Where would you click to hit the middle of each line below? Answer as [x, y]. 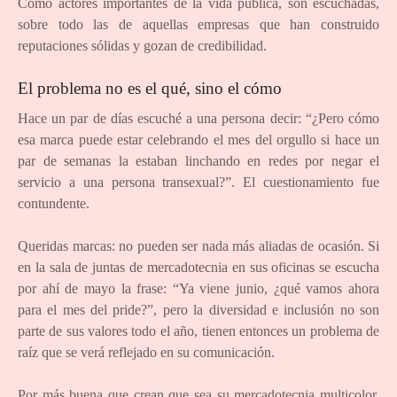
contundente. [54, 203]
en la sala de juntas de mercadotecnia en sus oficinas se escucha [198, 267]
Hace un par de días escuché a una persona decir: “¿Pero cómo [198, 118]
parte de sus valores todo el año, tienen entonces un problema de [198, 331]
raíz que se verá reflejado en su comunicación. [146, 352]
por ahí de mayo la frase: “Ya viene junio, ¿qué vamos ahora [198, 288]
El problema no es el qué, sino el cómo [150, 88]
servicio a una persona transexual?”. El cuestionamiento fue [198, 182]
